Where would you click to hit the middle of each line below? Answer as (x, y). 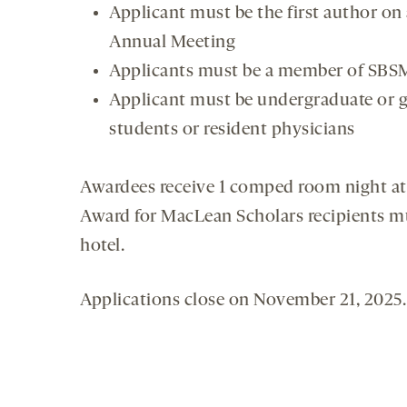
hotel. (102, 247)
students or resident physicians (232, 130)
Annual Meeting (172, 43)
